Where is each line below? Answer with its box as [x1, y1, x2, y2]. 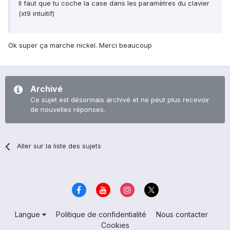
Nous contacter [156, 209, 208, 219]
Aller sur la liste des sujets [17, 142, 102, 150]
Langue [14, 209, 42, 219]
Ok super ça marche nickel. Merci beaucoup [8, 41, 152, 50]
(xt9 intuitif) [18, 9, 54, 18]
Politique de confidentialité [55, 209, 146, 219]
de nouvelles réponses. [30, 105, 105, 114]
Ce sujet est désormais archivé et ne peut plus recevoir [30, 95, 209, 104]
